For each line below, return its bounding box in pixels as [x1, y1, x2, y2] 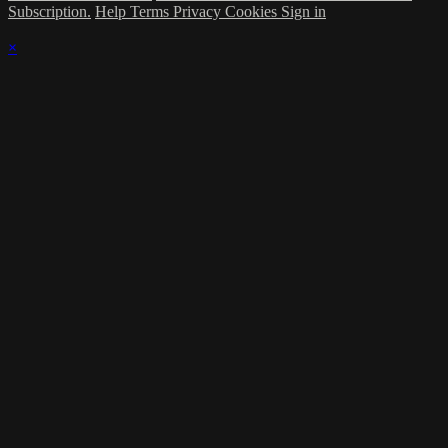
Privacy [173, 3, 225, 21]
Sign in [281, 3, 326, 21]
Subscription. [8, 3, 91, 21]
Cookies [225, 3, 281, 21]
